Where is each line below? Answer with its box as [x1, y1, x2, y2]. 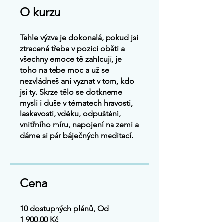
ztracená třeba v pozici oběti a [20, 44, 125, 53]
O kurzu [20, 5, 60, 19]
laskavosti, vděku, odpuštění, [20, 109, 121, 118]
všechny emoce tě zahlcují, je [20, 55, 122, 64]
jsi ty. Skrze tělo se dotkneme [20, 87, 122, 97]
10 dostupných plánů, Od [20, 204, 109, 213]
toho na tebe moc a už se [20, 65, 109, 75]
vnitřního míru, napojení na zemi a [20, 120, 139, 129]
